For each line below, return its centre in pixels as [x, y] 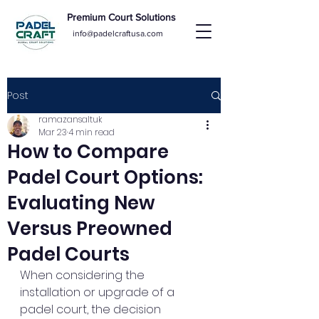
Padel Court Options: [105, 177]
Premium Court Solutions [121, 17]
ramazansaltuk [70, 119]
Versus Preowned [90, 229]
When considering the [84, 275]
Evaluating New [81, 203]
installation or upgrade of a [99, 292]
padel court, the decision [92, 309]
